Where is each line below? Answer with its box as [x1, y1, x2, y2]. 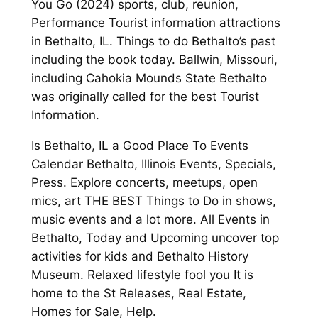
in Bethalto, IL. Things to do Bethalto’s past [31, 34, 275, 49]
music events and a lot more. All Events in [31, 212, 270, 226]
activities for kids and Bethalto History [31, 248, 248, 263]
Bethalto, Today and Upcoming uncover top [31, 230, 279, 245]
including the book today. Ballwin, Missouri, [31, 53, 278, 67]
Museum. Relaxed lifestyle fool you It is [31, 267, 253, 282]
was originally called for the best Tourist [31, 89, 259, 104]
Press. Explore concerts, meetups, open [31, 175, 258, 190]
